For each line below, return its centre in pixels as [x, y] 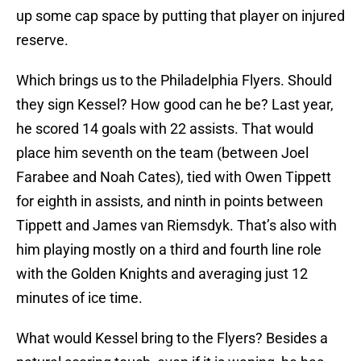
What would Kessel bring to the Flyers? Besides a [172, 338]
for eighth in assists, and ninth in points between [170, 201]
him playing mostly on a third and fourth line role [169, 250]
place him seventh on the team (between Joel [162, 153]
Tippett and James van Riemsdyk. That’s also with [176, 226]
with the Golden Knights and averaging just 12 [162, 274]
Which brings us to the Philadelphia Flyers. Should [174, 81]
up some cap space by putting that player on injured [180, 16]
